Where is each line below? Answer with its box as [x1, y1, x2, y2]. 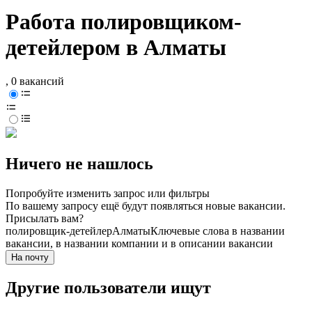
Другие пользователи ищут [6, 279, 211, 297]
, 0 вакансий [6, 75, 64, 88]
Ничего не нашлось [6, 155, 153, 173]
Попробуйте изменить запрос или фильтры [6, 187, 210, 200]
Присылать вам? [6, 212, 84, 225]
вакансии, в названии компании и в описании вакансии [6, 237, 273, 250]
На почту [11, 252, 49, 263]
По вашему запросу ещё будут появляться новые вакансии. [6, 200, 286, 212]
